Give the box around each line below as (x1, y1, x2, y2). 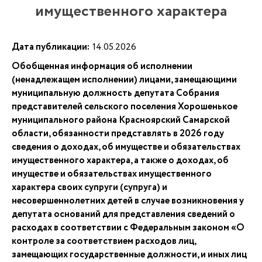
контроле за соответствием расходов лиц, (12, 235, 196, 248)
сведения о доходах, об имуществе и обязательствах (12, 140, 240, 154)
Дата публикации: (12, 40, 89, 54)
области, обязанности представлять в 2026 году (12, 127, 224, 140)
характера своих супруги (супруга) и (12, 181, 167, 194)
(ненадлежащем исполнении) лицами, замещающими (12, 73, 237, 87)
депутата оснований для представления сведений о (12, 208, 235, 221)
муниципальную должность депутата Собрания (12, 87, 219, 100)
